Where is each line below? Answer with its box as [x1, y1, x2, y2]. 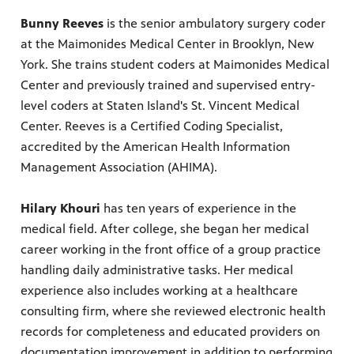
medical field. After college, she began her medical [21, 221, 309, 237]
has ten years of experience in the [104, 201, 296, 217]
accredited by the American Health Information [21, 139, 290, 155]
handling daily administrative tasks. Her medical [21, 262, 293, 278]
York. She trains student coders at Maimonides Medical [21, 57, 330, 73]
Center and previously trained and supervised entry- [21, 77, 315, 93]
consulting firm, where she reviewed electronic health [21, 303, 326, 319]
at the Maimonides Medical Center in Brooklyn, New [21, 36, 314, 52]
